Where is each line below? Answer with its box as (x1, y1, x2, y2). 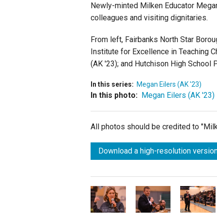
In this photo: (91, 91, 138, 100)
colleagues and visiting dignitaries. (91, 13, 208, 23)
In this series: (91, 80, 134, 89)
